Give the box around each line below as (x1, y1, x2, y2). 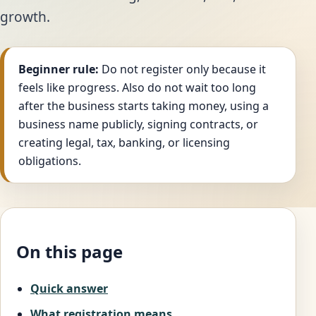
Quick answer (30, 281, 108, 297)
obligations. (18, 153, 81, 169)
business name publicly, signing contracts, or (18, 116, 258, 133)
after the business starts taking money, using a (18, 98, 269, 114)
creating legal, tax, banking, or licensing (18, 135, 230, 151)
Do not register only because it (99, 61, 266, 78)
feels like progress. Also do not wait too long (18, 80, 256, 96)
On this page (16, 240, 123, 264)
